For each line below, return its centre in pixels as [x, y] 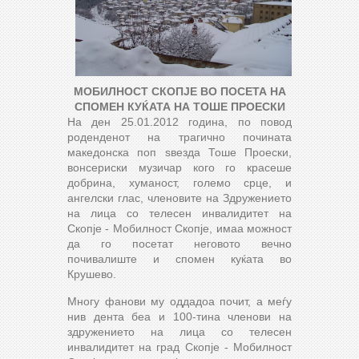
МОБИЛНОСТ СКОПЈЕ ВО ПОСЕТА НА [179, 91]
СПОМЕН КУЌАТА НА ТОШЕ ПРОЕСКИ [179, 106]
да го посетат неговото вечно [179, 243]
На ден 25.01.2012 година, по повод [179, 121]
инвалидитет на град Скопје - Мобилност [179, 347]
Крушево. [92, 274]
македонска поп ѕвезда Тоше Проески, [179, 152]
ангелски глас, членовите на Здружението [179, 198]
